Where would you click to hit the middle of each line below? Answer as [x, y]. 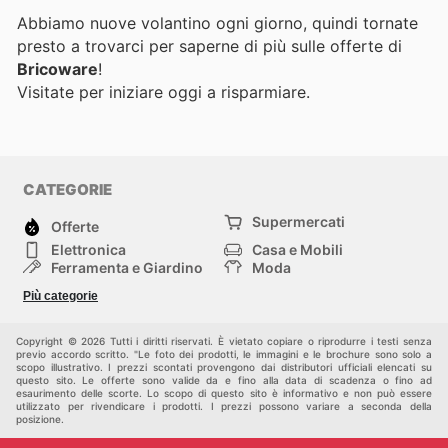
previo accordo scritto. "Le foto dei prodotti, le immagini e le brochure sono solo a [224, 353]
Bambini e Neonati [112, 303]
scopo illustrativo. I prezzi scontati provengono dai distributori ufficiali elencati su [224, 366]
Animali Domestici [314, 303]
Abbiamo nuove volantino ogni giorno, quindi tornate [217, 23]
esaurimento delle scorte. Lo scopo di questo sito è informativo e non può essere [224, 392]
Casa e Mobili [297, 249]
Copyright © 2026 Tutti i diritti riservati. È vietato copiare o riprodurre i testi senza [224, 340]
